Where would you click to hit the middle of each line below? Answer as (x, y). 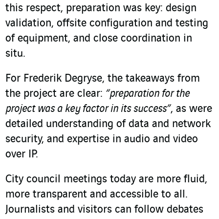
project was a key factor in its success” (88, 109)
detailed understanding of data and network (108, 124)
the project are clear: (55, 94)
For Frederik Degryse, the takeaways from (103, 79)
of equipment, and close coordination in (99, 39)
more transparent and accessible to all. (97, 195)
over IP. (22, 155)
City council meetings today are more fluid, (106, 180)
